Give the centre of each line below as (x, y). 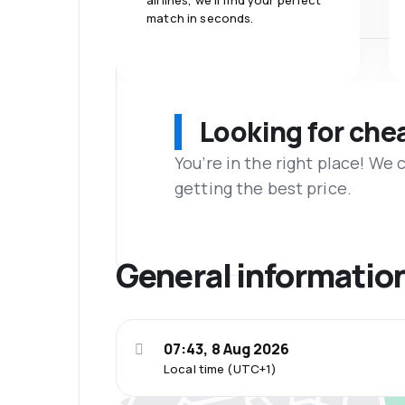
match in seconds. (200, 18)
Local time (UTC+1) (221, 369)
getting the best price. (263, 188)
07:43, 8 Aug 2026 (227, 349)
